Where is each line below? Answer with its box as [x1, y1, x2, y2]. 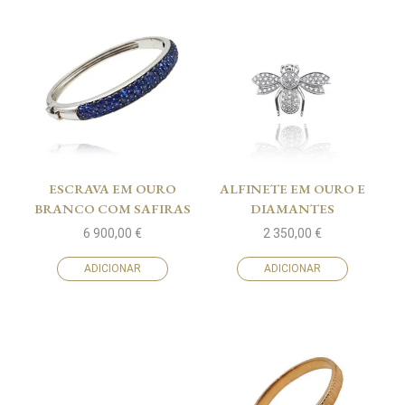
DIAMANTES [250, 200, 334, 218]
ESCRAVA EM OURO [49, 180, 176, 198]
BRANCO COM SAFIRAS [34, 200, 191, 218]
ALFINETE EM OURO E [220, 180, 365, 198]
